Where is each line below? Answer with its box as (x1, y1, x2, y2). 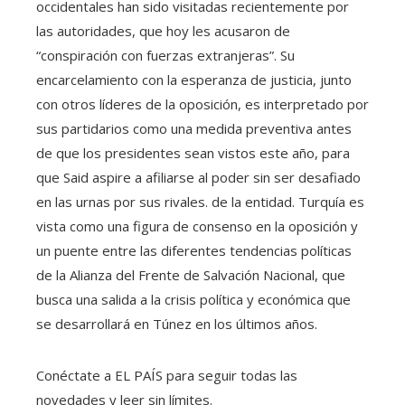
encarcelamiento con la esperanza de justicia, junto (36, 70, 352, 89)
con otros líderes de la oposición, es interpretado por (36, 94, 369, 113)
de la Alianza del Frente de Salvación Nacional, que (36, 265, 345, 284)
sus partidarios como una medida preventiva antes (36, 118, 352, 137)
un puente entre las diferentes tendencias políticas (36, 240, 352, 259)
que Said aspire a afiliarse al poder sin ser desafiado (36, 167, 361, 186)
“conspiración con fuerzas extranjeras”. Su (36, 45, 295, 64)
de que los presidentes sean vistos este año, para (36, 143, 350, 162)
